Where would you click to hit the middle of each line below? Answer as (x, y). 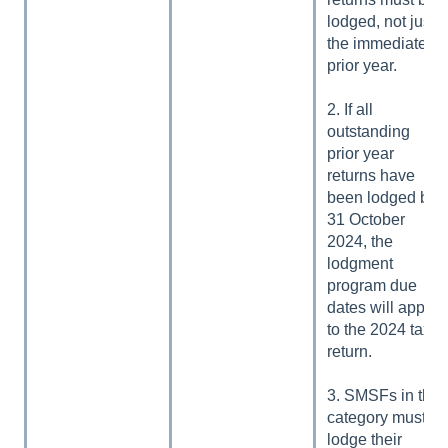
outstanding (369, 131)
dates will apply (382, 307)
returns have (371, 175)
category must (377, 417)
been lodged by (382, 197)
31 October (366, 219)
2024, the (360, 241)
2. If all (350, 109)
